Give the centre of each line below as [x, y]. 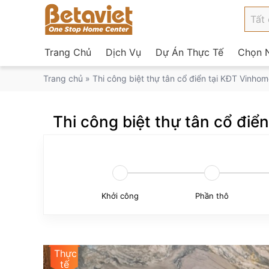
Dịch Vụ [123, 52]
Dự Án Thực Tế [189, 52]
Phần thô [212, 196]
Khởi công [120, 196]
